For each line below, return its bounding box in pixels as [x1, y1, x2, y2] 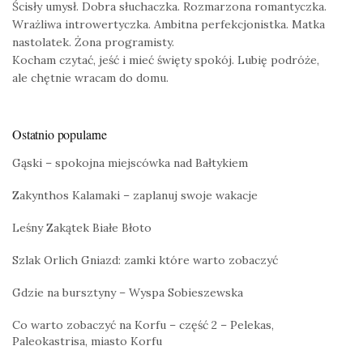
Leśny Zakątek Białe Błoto [12, 220, 152, 236]
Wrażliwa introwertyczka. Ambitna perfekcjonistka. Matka [12, 17, 325, 32]
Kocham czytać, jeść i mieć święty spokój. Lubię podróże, [12, 53, 319, 68]
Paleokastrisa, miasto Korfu [12, 334, 162, 349]
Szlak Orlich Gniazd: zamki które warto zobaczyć [12, 253, 278, 268]
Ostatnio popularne [12, 126, 108, 143]
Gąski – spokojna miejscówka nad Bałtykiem [12, 156, 248, 171]
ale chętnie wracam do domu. [12, 70, 169, 86]
